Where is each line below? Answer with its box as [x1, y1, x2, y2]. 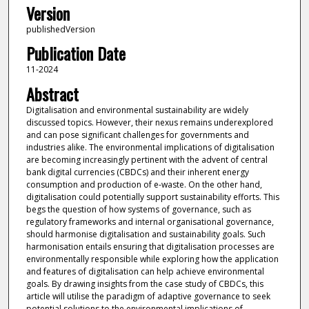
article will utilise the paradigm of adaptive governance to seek [26, 290, 270, 302]
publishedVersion [26, 23, 95, 35]
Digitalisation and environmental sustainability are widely [26, 103, 248, 116]
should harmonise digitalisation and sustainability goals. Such [26, 228, 266, 240]
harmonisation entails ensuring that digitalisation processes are [26, 240, 275, 252]
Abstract [26, 81, 79, 106]
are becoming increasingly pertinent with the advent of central [26, 153, 268, 166]
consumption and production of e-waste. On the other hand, [26, 178, 262, 190]
